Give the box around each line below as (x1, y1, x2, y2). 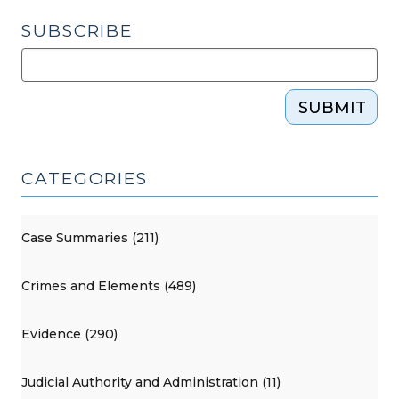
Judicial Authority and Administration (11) (21, 374, 281, 391)
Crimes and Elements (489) (21, 278, 196, 295)
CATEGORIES (21, 167, 149, 189)
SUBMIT (298, 97, 366, 118)
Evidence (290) (21, 326, 118, 343)
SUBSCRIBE (21, 20, 134, 41)
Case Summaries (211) (21, 230, 159, 247)
